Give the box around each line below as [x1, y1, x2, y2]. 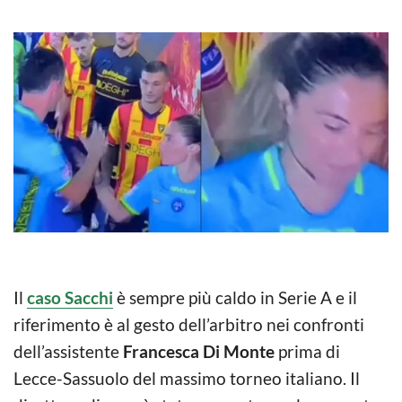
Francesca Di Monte [123, 340, 275, 362]
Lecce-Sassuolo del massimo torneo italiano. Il [13, 367, 360, 389]
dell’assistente [13, 340, 123, 362]
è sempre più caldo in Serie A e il [113, 286, 357, 308]
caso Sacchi [27, 286, 113, 308]
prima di [275, 340, 340, 362]
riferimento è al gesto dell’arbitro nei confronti [13, 313, 364, 335]
